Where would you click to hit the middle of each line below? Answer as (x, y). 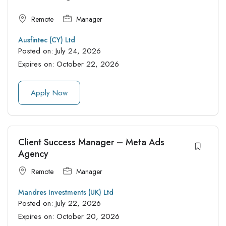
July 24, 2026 (78, 51)
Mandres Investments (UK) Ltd (66, 192)
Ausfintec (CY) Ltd (47, 40)
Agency (33, 154)
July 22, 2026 (78, 203)
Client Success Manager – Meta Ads (91, 142)
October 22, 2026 (88, 64)
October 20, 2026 (88, 216)
